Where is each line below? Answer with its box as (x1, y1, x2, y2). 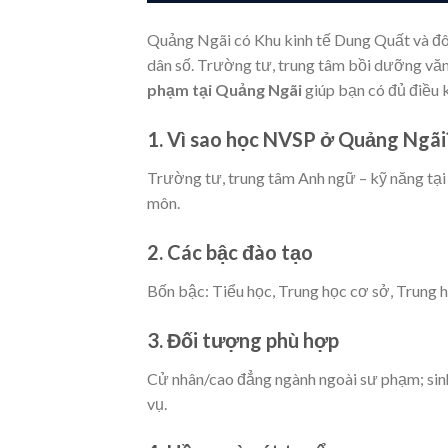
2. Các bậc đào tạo (147, 239, 313, 264)
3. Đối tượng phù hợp (147, 327, 339, 352)
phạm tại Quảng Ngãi (147, 80, 302, 100)
